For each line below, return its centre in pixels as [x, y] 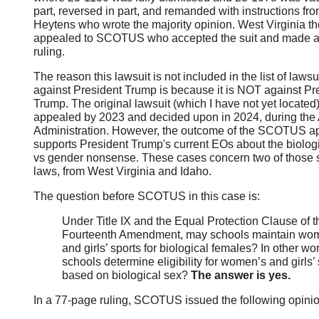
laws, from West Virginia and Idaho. [122, 172]
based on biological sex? [126, 276]
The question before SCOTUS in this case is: [146, 197]
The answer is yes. [240, 276]
